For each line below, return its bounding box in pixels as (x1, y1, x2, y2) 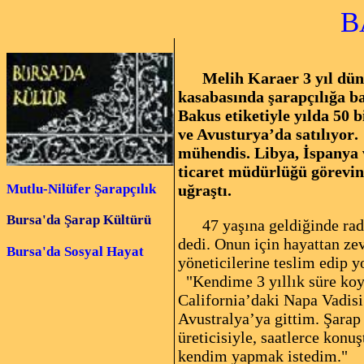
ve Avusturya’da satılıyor (178, 125, 354, 143)
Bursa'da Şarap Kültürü (6, 212, 151, 228)
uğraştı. (178, 181, 232, 199)
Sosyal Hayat (61, 244, 144, 260)
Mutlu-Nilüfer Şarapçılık (6, 180, 156, 197)
